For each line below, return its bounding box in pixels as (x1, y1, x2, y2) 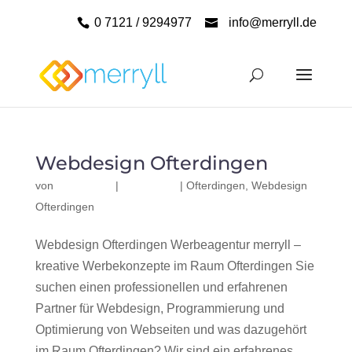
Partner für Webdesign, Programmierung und (35, 302, 284, 315)
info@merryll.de (229, 16, 317, 29)
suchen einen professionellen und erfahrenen (35, 280, 288, 294)
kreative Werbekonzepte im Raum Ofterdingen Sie (35, 259, 314, 273)
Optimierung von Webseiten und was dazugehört (35, 323, 306, 336)
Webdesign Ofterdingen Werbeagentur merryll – (35, 238, 301, 251)
